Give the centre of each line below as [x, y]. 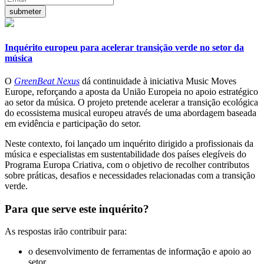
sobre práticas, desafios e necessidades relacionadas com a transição [130, 175]
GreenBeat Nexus [47, 81]
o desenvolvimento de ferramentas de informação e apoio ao [140, 252]
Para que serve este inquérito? [77, 209]
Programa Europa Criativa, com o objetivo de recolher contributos [127, 164]
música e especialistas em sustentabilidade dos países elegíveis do [126, 154]
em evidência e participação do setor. [73, 123]
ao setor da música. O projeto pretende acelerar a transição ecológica [131, 102]
